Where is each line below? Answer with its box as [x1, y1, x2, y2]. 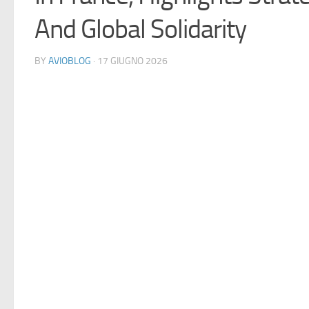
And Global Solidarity [34, 14, 246, 45]
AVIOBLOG [48, 55, 91, 67]
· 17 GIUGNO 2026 [91, 55, 168, 67]
